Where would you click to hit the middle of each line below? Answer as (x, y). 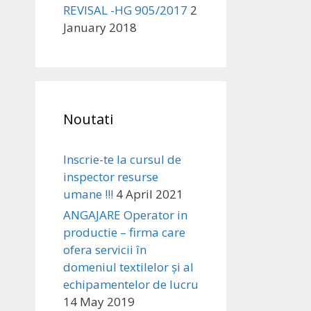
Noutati (88, 119)
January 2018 (100, 27)
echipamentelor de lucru (131, 284)
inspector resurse (111, 177)
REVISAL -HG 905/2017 (125, 10)
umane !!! (88, 194)
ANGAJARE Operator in (125, 215)
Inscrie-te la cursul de (122, 159)
